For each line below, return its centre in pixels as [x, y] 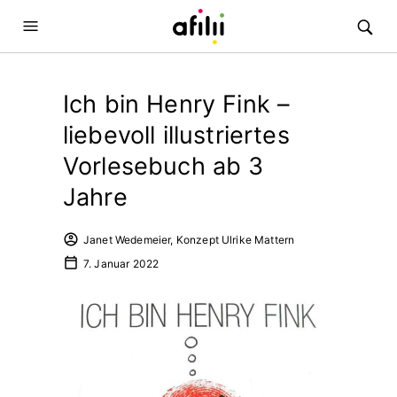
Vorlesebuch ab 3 [163, 166]
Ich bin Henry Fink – [177, 104]
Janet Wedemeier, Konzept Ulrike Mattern [189, 240]
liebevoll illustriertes [176, 135]
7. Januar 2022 [121, 264]
